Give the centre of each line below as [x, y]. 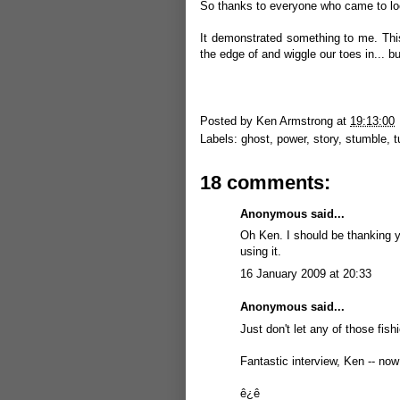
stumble [366, 138]
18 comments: [265, 182]
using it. [261, 251]
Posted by [228, 121]
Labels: [221, 138]
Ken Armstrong [295, 121]
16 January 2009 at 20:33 [306, 273]
